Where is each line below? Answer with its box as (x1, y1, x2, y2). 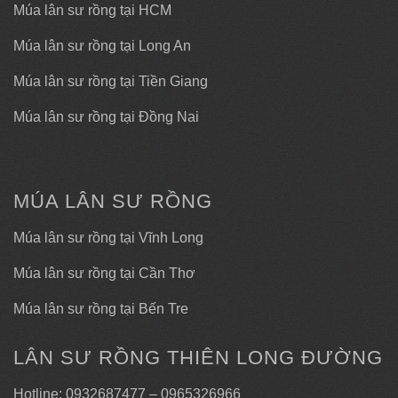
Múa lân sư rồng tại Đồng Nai (13, 109, 199, 124)
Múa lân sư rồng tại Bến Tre (13, 301, 188, 316)
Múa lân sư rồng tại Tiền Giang (13, 74, 208, 89)
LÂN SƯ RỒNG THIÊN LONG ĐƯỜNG (13, 346, 383, 369)
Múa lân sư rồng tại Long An (13, 38, 191, 53)
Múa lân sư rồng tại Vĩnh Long (13, 230, 203, 245)
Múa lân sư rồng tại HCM (13, 3, 171, 18)
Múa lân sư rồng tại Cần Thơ (13, 266, 195, 281)
